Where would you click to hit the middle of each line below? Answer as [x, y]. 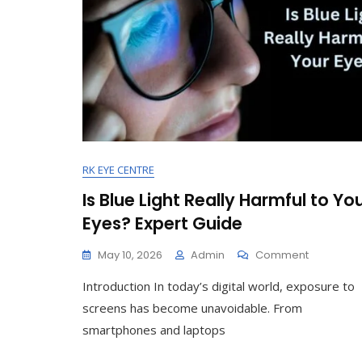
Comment [282, 255]
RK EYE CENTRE [118, 170]
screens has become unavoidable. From [192, 308]
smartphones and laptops [154, 330]
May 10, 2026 [130, 255]
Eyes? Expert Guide [162, 223]
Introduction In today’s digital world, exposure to [219, 286]
